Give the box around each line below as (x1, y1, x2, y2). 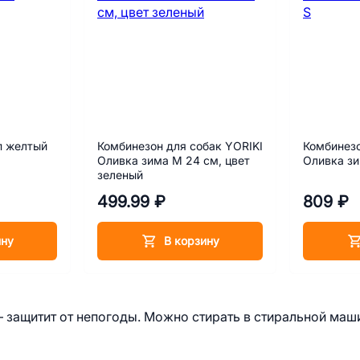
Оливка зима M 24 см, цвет (97, 154, 250, 167)
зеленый (97, 169, 143, 182)
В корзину (163, 234, 219, 247)
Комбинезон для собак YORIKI (97, 140, 263, 153)
